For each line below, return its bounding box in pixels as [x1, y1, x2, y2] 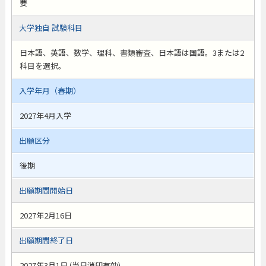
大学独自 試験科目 [18, 22, 83, 33]
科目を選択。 [19, 60, 66, 71]
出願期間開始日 [18, 185, 73, 196]
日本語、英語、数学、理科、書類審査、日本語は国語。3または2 [19, 47, 244, 58]
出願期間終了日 [18, 235, 73, 246]
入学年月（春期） [18, 85, 81, 96]
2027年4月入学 [19, 110, 71, 121]
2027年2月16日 [19, 210, 72, 221]
